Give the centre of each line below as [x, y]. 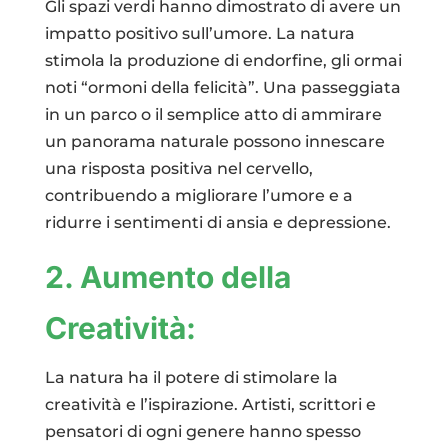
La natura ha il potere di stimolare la [191, 377]
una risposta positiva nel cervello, [178, 168]
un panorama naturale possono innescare [214, 141]
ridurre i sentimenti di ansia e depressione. [217, 222]
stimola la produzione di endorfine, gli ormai [223, 60]
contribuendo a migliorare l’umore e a [198, 195]
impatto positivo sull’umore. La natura [199, 33]
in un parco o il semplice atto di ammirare [213, 114]
